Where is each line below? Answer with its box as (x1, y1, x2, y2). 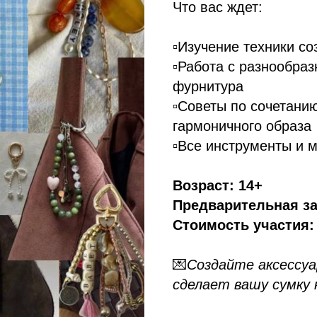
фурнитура (173, 79, 243, 94)
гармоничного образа (173, 118, 311, 134)
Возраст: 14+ (173, 178, 263, 193)
